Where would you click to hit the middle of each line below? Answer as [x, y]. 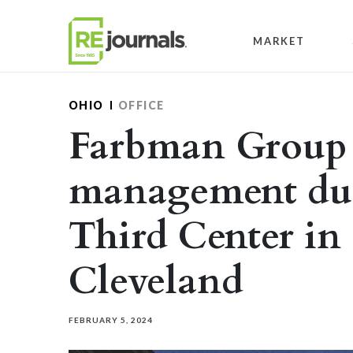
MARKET [279, 41]
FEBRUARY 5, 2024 [111, 320]
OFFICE [141, 105]
